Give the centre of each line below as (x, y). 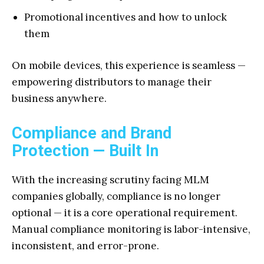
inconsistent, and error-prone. (85, 246)
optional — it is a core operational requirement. (125, 213)
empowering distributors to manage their (112, 82)
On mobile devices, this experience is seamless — (129, 65)
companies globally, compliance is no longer (116, 196)
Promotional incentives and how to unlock (126, 17)
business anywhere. (59, 98)
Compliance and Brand (92, 133)
